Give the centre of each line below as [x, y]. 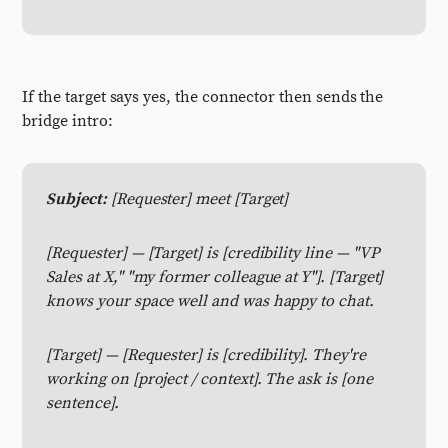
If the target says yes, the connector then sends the [203, 97]
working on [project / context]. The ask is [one [209, 379]
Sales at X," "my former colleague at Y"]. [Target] [215, 277]
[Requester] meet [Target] [197, 199]
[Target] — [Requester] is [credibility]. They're [206, 355]
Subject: [76, 199]
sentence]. [82, 403]
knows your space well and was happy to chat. [210, 301]
